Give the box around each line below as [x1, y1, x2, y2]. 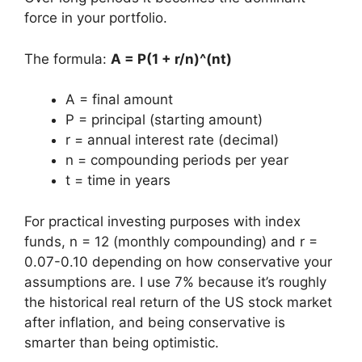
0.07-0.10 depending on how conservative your [24, 253, 332, 270]
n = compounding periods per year [65, 152, 288, 168]
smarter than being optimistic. [24, 334, 219, 351]
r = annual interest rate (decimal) [65, 132, 279, 148]
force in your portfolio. [24, 10, 167, 26]
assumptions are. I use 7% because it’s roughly [24, 273, 326, 290]
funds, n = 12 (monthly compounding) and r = [24, 233, 318, 250]
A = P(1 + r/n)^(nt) [111, 50, 232, 67]
